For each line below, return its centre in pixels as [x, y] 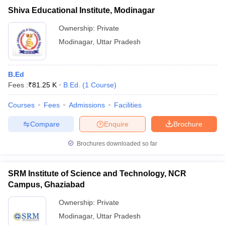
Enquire [116, 124]
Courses [21, 105]
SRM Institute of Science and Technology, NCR [97, 174]
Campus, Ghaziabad [46, 185]
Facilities [128, 105]
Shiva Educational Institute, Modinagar [81, 10]
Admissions [87, 105]
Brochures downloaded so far [116, 144]
